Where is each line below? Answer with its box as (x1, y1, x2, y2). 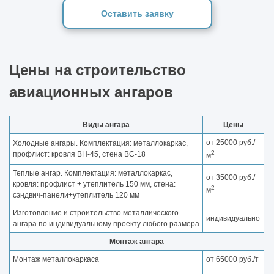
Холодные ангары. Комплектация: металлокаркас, (13, 138, 188, 147)
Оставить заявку (100, 8, 174, 18)
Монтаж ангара (109, 237, 164, 246)
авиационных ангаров (9, 83, 173, 100)
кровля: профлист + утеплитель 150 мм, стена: (13, 179, 176, 188)
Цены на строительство (9, 61, 186, 78)
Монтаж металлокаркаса (13, 254, 99, 264)
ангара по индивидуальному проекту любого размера (13, 219, 199, 228)
